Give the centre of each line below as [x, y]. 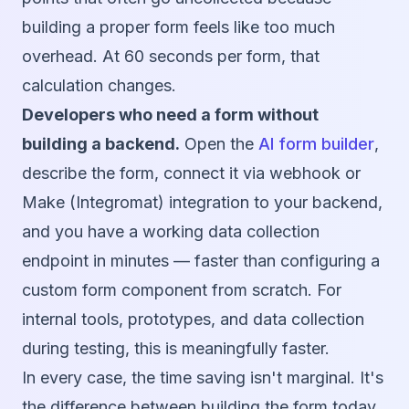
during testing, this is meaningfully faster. [176, 349]
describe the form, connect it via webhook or [191, 173]
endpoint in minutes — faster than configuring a [201, 261]
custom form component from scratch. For [182, 290]
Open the [219, 144]
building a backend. [101, 144]
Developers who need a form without [170, 115]
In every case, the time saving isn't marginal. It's [203, 378]
